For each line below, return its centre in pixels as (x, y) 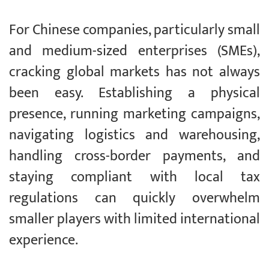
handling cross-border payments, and (134, 156)
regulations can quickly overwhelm (134, 198)
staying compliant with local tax (134, 177)
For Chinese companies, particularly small (134, 30)
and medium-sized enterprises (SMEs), (134, 51)
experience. (44, 240)
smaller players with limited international (134, 219)
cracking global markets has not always (134, 72)
